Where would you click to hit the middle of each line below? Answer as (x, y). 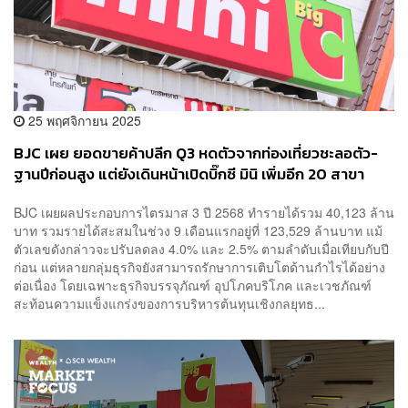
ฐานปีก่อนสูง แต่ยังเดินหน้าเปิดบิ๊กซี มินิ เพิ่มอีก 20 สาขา (189, 175)
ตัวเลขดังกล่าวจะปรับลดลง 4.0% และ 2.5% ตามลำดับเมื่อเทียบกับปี (201, 248)
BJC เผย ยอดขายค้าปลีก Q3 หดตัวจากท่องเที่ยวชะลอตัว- (196, 154)
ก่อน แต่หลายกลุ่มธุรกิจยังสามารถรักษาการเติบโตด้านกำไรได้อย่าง (199, 266)
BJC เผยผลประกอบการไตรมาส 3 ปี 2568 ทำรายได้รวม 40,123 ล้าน (204, 212)
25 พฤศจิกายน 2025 (83, 121)
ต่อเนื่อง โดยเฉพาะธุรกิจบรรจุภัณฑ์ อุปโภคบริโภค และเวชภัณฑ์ (193, 285)
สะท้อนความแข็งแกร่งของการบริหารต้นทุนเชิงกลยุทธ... (169, 303)
